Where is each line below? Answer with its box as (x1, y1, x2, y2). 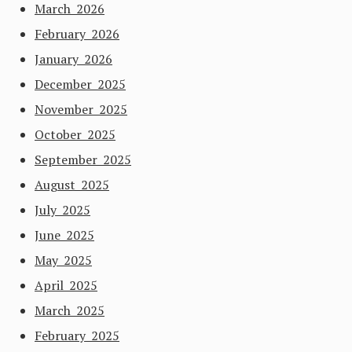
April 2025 (35, 277, 97, 294)
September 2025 (35, 151, 131, 168)
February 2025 (35, 327, 119, 344)
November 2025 (35, 101, 127, 118)
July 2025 (35, 201, 90, 218)
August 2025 (35, 176, 109, 193)
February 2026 (35, 25, 119, 42)
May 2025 (35, 251, 92, 269)
